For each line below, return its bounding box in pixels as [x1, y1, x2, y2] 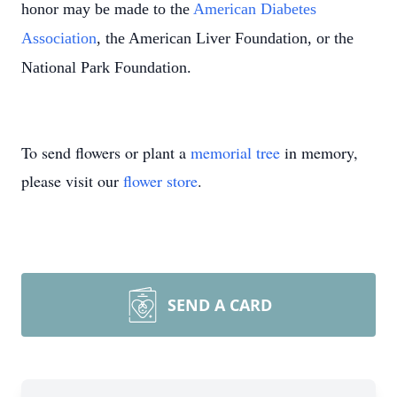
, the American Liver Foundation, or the [97, 29, 354, 47]
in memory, [280, 142, 358, 163]
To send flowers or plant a [21, 142, 191, 163]
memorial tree [191, 142, 280, 163]
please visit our [21, 170, 123, 191]
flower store [123, 170, 198, 191]
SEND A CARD [167, 294, 272, 315]
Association [21, 29, 97, 47]
